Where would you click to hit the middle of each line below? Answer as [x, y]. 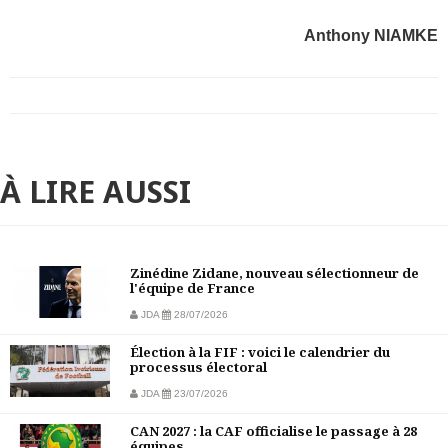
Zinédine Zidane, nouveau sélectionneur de [274, 273]
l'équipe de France [192, 288]
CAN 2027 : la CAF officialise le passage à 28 [273, 431]
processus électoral [198, 367]
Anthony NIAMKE [371, 36]
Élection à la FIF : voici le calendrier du [260, 352]
